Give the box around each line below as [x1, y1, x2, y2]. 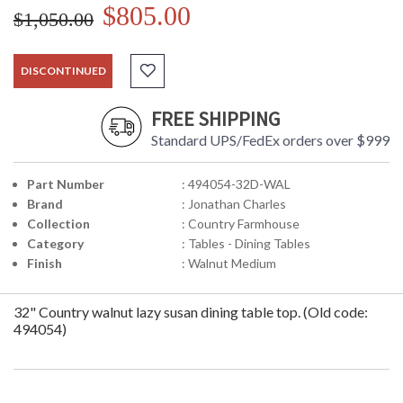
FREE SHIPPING [151, 106, 280, 132]
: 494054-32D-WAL [181, 176, 291, 193]
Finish [27, 255, 62, 272]
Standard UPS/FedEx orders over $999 [151, 131, 390, 149]
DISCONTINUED [20, 64, 106, 78]
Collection [27, 216, 90, 232]
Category [27, 236, 84, 252]
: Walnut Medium [181, 255, 276, 272]
